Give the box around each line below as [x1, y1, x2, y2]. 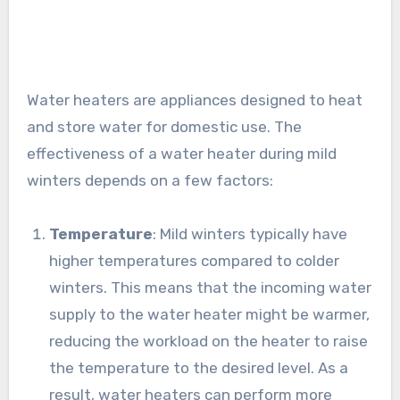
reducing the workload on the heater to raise [49, 331, 369, 350]
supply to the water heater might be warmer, [49, 304, 371, 323]
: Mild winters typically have [153, 224, 348, 243]
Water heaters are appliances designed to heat [26, 90, 362, 109]
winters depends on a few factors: [26, 171, 273, 189]
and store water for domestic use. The [26, 117, 302, 136]
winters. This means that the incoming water [49, 278, 372, 296]
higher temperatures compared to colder [49, 251, 340, 270]
